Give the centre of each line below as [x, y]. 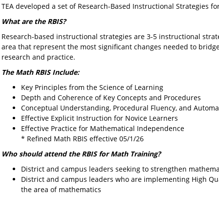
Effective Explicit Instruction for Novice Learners [99, 118]
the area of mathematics [61, 189]
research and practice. [38, 57]
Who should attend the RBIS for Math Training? [81, 154]
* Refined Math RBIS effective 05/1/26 [82, 139]
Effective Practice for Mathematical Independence [102, 128]
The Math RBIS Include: [40, 72]
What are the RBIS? [33, 21]
